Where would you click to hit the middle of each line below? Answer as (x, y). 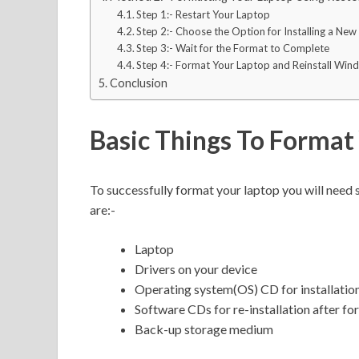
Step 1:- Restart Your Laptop (204, 14)
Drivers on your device (196, 268)
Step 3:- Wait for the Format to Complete (233, 48)
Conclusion (138, 83)
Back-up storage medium (204, 329)
